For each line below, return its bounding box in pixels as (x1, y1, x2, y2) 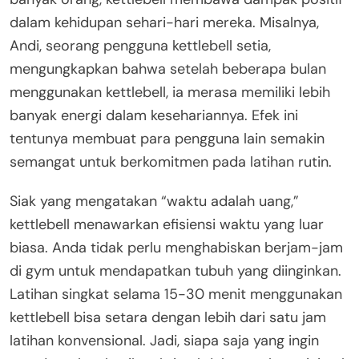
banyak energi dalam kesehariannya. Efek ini (10, 105, 298, 125)
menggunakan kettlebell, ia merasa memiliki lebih (10, 82, 330, 102)
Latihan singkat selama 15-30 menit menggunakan (10, 284, 342, 304)
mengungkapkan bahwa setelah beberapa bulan (10, 58, 326, 79)
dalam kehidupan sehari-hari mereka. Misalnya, (10, 12, 319, 32)
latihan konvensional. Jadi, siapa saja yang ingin (10, 330, 319, 350)
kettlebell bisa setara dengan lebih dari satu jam (10, 307, 326, 327)
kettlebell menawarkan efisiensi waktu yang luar (10, 214, 324, 234)
